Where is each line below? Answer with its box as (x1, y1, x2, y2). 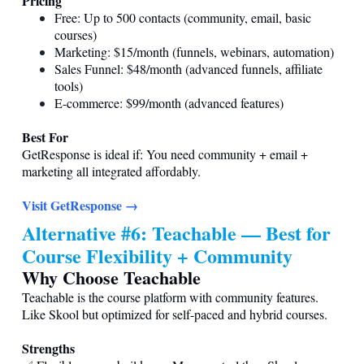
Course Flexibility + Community (22, 240, 292, 270)
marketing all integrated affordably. (22, 162, 201, 180)
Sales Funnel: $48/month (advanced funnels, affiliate (54, 59, 323, 77)
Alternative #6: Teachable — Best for (22, 218, 331, 247)
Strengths (22, 338, 75, 357)
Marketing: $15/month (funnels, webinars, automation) (54, 42, 334, 60)
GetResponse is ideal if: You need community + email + (22, 145, 308, 162)
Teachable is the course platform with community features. (22, 288, 318, 305)
